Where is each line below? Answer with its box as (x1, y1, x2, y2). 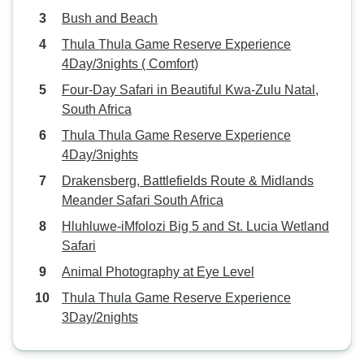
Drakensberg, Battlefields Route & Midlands (62, 174, 314, 188)
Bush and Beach (62, 11, 158, 25)
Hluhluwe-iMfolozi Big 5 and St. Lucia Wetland (62, 219, 329, 233)
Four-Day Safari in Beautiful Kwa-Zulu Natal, (62, 83, 318, 97)
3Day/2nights (62, 310, 138, 324)
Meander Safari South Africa (62, 193, 223, 207)
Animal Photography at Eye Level (62, 265, 254, 279)
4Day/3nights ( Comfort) (62, 57, 198, 71)
